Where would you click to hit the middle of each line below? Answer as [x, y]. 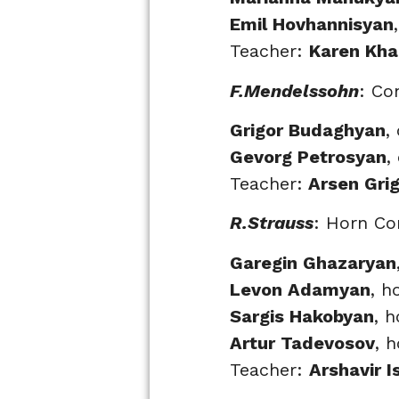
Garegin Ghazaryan [313, 262]
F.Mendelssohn [294, 90]
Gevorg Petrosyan [308, 156]
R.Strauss [272, 223]
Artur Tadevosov [302, 342]
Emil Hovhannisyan [312, 24]
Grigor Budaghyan [308, 130]
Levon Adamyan [300, 289]
